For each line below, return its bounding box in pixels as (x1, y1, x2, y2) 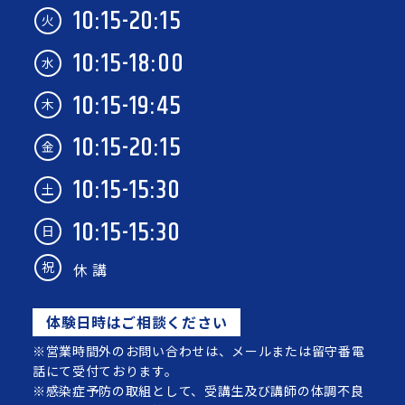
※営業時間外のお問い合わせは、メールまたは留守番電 (32, 342, 365, 361)
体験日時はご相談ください (45, 311, 228, 334)
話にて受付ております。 (32, 362, 178, 381)
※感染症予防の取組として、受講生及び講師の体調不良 (32, 381, 364, 400)
